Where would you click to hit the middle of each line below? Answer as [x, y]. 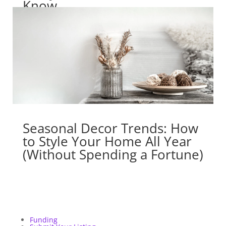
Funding [43, 220]
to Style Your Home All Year [107, 142]
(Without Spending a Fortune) [113, 155]
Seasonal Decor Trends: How [110, 128]
